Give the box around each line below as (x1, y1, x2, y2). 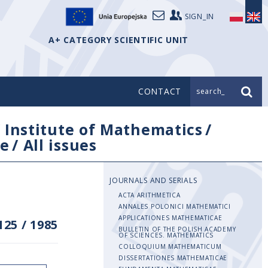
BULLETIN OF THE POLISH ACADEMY (118, 225, 236, 233)
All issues (23, 135, 97, 155)
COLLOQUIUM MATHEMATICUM (118, 242, 222, 251)
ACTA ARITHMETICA (118, 191, 181, 199)
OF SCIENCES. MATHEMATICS (118, 231, 214, 239)
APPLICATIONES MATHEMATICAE (118, 214, 223, 222)
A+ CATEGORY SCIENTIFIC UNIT (48, 34, 188, 45)
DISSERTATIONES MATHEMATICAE (118, 254, 228, 262)
